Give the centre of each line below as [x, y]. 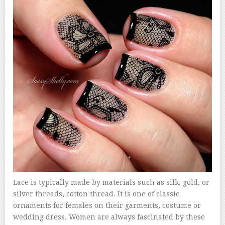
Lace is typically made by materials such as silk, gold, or [111, 182]
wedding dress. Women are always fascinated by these [109, 217]
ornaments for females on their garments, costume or [107, 205]
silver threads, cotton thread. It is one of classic [96, 194]
